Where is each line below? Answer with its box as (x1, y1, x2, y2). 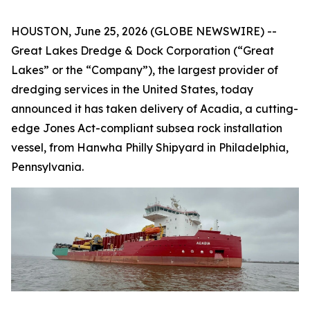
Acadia (200, 102, 239, 116)
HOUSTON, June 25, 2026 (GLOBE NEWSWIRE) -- (11, 24, 277, 38)
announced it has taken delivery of (11, 102, 200, 116)
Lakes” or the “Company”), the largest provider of (11, 63, 278, 77)
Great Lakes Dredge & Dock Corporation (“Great (11, 44, 274, 57)
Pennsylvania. (11, 160, 84, 174)
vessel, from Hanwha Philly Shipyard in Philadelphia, (11, 140, 289, 154)
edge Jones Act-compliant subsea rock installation (11, 121, 282, 135)
